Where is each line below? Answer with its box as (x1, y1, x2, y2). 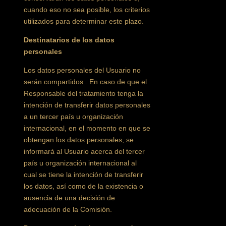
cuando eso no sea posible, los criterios (24, 6, 150, 14)
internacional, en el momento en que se (24, 124, 151, 132)
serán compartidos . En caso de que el (24, 78, 147, 86)
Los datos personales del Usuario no (24, 66, 141, 74)
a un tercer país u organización (24, 112, 124, 121)
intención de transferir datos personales (24, 101, 151, 109)
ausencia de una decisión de (24, 194, 116, 202)
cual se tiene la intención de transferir (24, 171, 144, 179)
